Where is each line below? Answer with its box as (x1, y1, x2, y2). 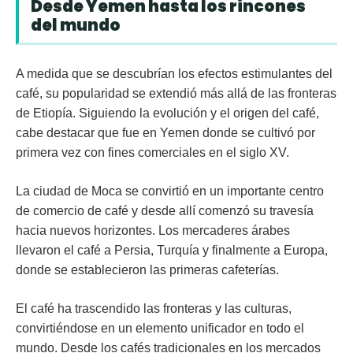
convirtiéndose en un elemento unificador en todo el (16, 321, 304, 336)
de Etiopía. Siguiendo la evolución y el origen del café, (16, 106, 319, 121)
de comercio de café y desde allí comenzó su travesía (16, 204, 314, 218)
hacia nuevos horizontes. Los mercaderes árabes (16, 224, 290, 238)
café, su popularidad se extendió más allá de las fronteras (16, 87, 336, 101)
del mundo (31, 14, 123, 37)
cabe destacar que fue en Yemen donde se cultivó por (16, 126, 315, 140)
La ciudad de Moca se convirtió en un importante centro (16, 184, 324, 199)
